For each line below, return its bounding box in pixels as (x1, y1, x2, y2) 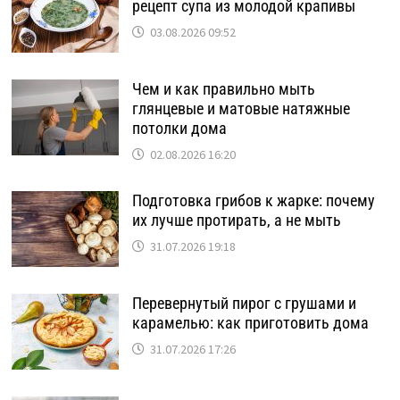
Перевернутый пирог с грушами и (131, 294, 356, 312)
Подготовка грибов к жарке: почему (131, 191, 375, 210)
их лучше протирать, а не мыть (131, 211, 341, 229)
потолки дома (131, 119, 227, 137)
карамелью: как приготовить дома (131, 313, 369, 332)
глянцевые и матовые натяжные (131, 99, 350, 118)
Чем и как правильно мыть (131, 79, 315, 98)
